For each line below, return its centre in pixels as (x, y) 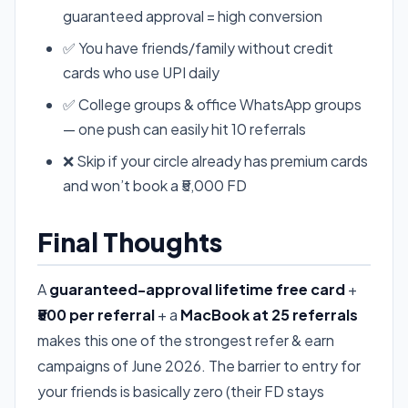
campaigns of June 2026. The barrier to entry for (199, 365)
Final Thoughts (130, 241)
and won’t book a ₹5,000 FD (155, 185)
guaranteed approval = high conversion (193, 15)
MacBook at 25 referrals (269, 314)
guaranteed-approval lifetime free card (197, 289)
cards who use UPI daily (141, 72)
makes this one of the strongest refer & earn (186, 340)
